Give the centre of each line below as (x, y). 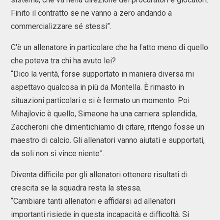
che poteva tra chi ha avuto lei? (63, 61)
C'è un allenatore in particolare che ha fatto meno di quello (110, 47)
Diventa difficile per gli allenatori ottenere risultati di (99, 175)
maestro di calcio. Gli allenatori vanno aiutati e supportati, (108, 140)
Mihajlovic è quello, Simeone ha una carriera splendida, (104, 114)
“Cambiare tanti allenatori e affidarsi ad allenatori (93, 201)
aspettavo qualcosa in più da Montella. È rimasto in (97, 87)
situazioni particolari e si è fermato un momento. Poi (100, 100)
